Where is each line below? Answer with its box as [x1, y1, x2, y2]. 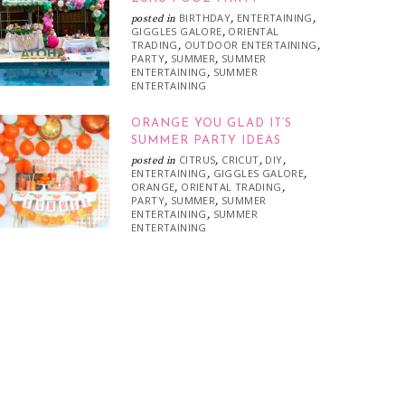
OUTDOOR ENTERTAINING [184, 38, 317, 52]
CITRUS [179, 153, 216, 166]
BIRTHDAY [179, 11, 231, 24]
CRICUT [221, 153, 259, 166]
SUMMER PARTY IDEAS [131, 135, 281, 146]
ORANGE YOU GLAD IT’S [131, 118, 292, 129]
